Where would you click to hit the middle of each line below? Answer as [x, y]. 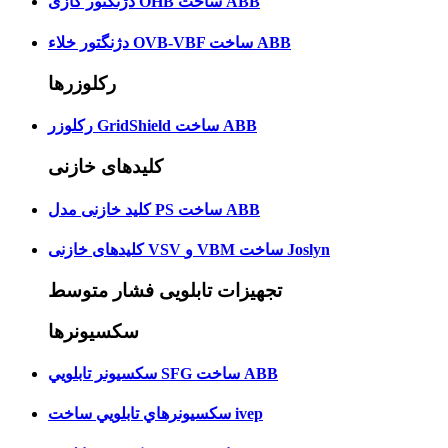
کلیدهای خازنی [105, 167]
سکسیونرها [93, 331]
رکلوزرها [82, 83]
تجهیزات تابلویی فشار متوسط [165, 291]
